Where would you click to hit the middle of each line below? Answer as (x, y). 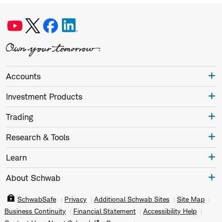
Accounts (23, 77)
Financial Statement (105, 211)
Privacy (76, 199)
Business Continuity (35, 211)
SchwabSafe (37, 199)
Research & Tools (38, 138)
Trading (20, 117)
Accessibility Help (170, 211)
